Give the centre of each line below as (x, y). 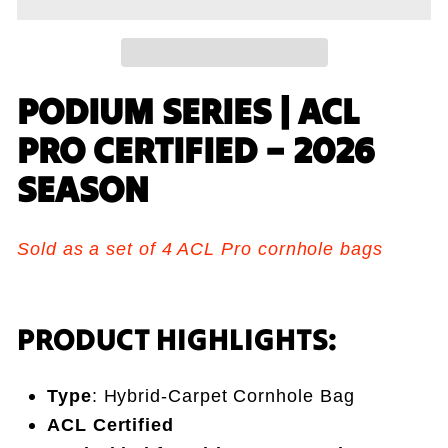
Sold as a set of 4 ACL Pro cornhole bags (200, 249)
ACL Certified (110, 425)
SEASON (83, 190)
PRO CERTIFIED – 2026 (195, 151)
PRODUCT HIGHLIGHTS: (177, 339)
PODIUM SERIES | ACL (188, 112)
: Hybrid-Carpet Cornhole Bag (223, 396)
